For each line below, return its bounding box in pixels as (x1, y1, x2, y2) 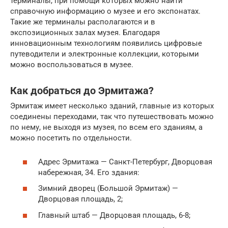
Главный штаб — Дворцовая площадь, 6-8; (38, 210, 190, 220)
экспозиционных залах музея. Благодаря (10, 28, 160, 38)
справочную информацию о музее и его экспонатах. (10, 7, 201, 16)
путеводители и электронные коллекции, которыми (10, 49, 199, 59)
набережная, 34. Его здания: (38, 167, 139, 177)
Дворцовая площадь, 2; (38, 194, 123, 204)
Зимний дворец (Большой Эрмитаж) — (38, 184, 178, 193)
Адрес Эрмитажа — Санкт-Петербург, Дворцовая (38, 157, 212, 166)
